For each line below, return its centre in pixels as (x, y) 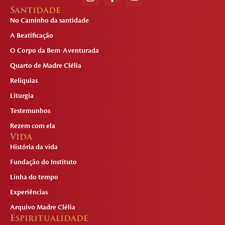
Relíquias (24, 81)
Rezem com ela (33, 126)
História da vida (34, 147)
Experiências (29, 193)
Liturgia (22, 96)
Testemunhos (30, 111)
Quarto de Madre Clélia (46, 66)
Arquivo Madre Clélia (43, 208)
